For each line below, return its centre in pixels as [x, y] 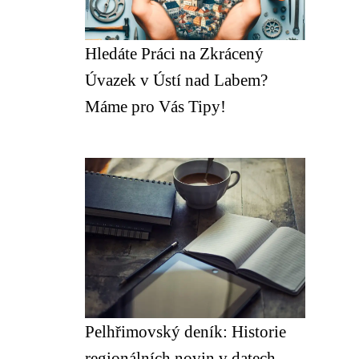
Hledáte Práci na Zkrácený [174, 53]
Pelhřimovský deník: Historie [186, 331]
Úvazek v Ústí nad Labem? [176, 80]
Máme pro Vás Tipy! [155, 106]
